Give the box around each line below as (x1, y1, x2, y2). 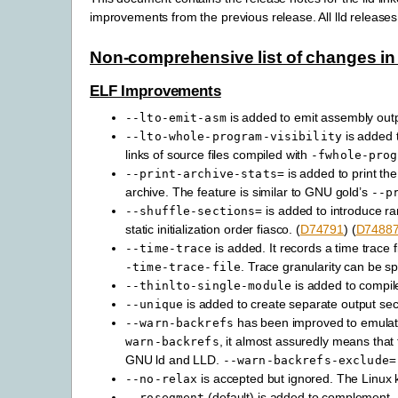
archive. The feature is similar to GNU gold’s (125, 185, 371, 200)
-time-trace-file (125, 260, 242, 275)
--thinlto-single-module (125, 279, 292, 293)
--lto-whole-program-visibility (125, 130, 342, 144)
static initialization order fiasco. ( (125, 222, 300, 237)
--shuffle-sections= (125, 204, 263, 219)
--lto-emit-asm (125, 111, 227, 125)
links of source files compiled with (125, 147, 311, 163)
